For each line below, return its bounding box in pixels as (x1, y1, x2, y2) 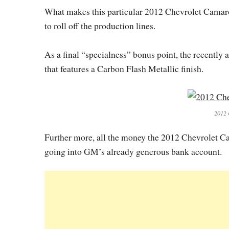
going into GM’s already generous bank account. (44, 145, 222, 157)
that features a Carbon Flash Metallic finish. (44, 62, 203, 75)
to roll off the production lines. (44, 19, 155, 32)
